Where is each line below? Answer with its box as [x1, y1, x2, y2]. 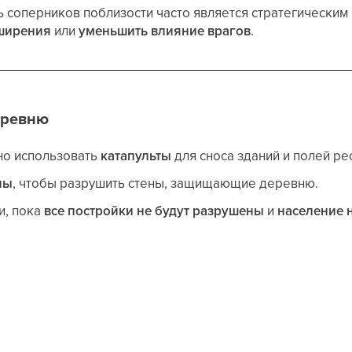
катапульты [101, 146, 172, 165]
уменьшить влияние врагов [79, 21, 251, 40]
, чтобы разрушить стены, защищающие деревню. [13, 174, 319, 192]
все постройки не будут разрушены [44, 201, 265, 220]
